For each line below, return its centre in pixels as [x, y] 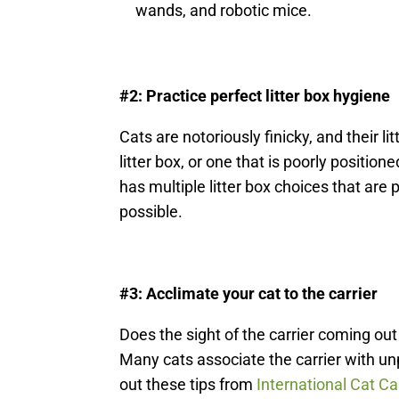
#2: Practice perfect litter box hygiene [255, 96]
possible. [151, 212]
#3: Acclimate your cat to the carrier [249, 294]
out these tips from [188, 385]
